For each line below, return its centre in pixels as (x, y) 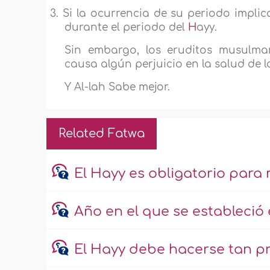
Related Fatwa (102, 134)
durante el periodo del (127, 28)
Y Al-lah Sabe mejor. (118, 87)
